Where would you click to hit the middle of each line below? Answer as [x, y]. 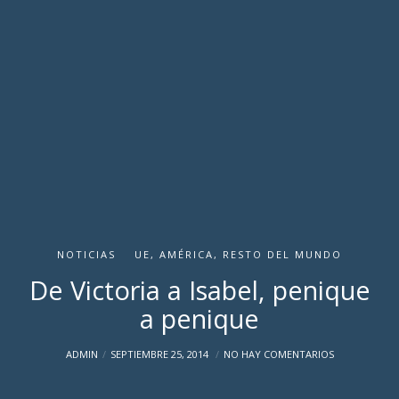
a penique [199, 318]
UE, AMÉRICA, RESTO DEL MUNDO [238, 254]
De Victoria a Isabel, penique [199, 290]
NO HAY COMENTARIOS [278, 354]
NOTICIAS [86, 254]
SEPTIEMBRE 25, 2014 [160, 354]
